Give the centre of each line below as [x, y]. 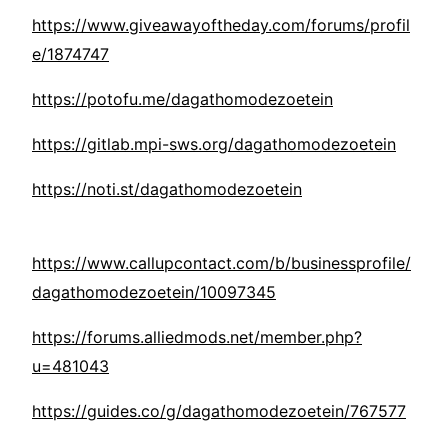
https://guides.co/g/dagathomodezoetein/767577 [219, 411]
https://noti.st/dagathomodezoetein [167, 189]
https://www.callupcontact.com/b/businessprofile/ [221, 263]
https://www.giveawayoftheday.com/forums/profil [221, 25]
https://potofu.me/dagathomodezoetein [182, 99]
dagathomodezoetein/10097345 [154, 292]
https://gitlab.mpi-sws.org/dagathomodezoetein [214, 144]
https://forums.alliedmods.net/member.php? [197, 337]
